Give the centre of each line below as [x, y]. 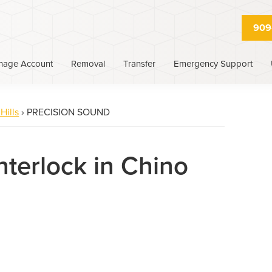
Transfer [139, 63]
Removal [88, 63]
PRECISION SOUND [67, 112]
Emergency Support [213, 63]
